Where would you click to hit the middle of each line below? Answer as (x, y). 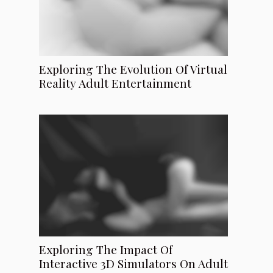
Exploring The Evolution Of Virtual (133, 69)
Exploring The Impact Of (106, 250)
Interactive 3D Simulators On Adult (133, 264)
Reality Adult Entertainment (115, 83)
